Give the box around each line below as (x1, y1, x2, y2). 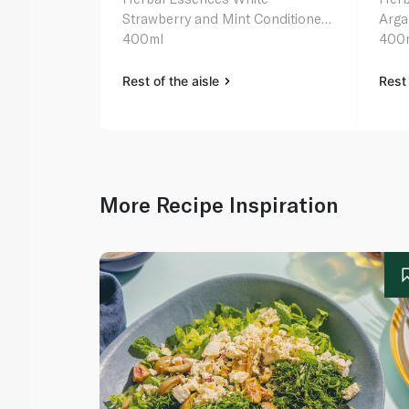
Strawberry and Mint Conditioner (122, 10, 328, 27)
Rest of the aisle (122, 73, 224, 89)
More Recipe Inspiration (100, 192, 340, 218)
